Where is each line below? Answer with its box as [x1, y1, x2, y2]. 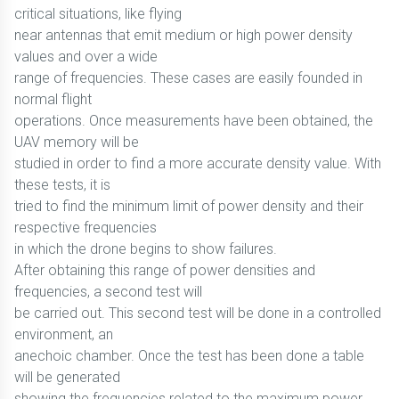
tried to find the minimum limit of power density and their [14, 198, 363, 215]
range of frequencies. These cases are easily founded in [14, 69, 362, 86]
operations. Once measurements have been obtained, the [14, 112, 373, 129]
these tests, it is [14, 176, 110, 193]
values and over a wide [14, 48, 158, 65]
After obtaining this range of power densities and [14, 262, 315, 279]
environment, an [14, 326, 113, 343]
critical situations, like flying [14, 5, 182, 22]
